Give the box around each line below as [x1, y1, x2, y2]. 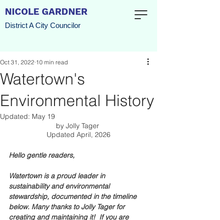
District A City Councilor [5, 21, 81, 29]
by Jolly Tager [56, 121, 101, 130]
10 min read [36, 58, 68, 66]
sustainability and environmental [9, 182, 111, 191]
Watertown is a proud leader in [9, 171, 107, 180]
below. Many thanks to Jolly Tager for [9, 202, 127, 211]
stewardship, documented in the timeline [9, 192, 138, 201]
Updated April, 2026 [47, 130, 110, 139]
